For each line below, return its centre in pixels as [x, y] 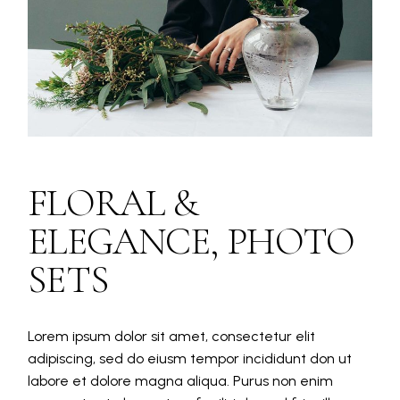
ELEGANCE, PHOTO [192, 241]
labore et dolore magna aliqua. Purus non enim [181, 380]
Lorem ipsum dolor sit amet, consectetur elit [172, 336]
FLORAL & [113, 202]
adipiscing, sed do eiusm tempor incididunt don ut [190, 358]
